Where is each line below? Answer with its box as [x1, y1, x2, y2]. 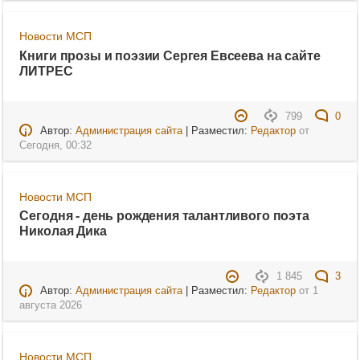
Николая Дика [19, 223, 107, 239]
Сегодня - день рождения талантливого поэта [19, 208, 309, 223]
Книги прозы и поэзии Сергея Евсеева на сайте [19, 47, 321, 63]
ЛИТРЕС [19, 63, 73, 78]
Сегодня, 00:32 [19, 139, 92, 151]
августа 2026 [19, 300, 83, 312]
